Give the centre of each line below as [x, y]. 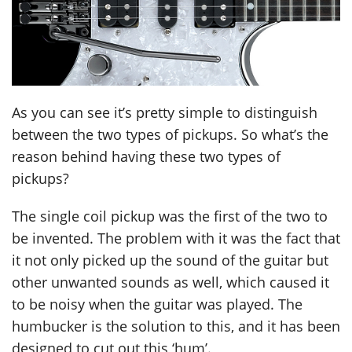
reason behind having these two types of [146, 157]
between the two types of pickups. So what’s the [170, 135]
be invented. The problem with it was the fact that [176, 238]
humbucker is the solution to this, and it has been [176, 326]
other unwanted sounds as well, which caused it [170, 282]
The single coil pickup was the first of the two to [170, 216]
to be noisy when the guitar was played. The [157, 304]
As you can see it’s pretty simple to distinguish [165, 113]
